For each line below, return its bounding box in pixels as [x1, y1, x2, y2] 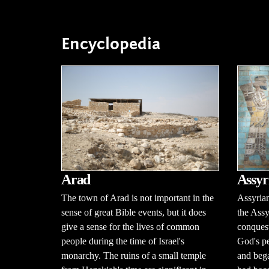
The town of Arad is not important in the [61, 192, 214, 203]
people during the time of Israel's [61, 235, 184, 246]
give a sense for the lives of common [61, 221, 199, 232]
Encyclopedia [61, 34, 161, 54]
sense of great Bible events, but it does [61, 207, 206, 217]
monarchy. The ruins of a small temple [61, 250, 206, 261]
